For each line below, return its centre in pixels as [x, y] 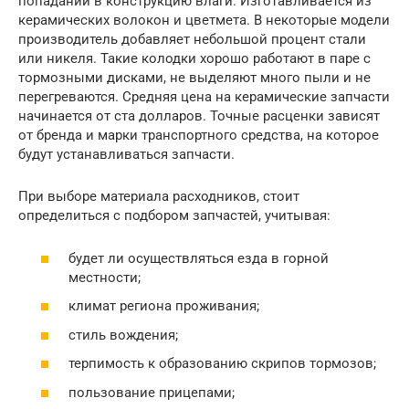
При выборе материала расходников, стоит [159, 197]
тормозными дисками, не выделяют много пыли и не [194, 78]
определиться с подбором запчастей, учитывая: [174, 216]
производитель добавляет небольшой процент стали [192, 40]
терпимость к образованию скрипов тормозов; [222, 364]
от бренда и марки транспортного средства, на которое [199, 136]
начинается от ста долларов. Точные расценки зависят [199, 116]
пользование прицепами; [152, 392]
